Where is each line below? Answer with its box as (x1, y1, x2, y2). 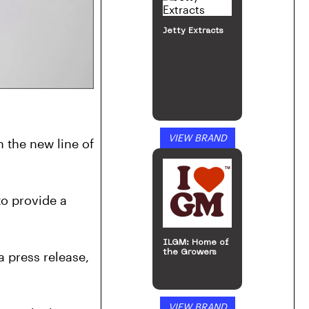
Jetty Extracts (163, 27, 224, 35)
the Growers (163, 248, 217, 257)
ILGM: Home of (163, 239, 229, 247)
